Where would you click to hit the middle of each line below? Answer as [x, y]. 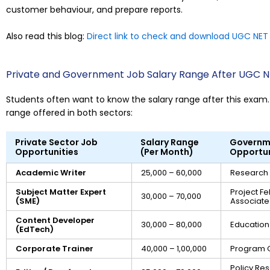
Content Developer [55, 220]
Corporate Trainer [55, 248]
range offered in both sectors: [69, 112]
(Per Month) [167, 152]
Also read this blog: [46, 36]
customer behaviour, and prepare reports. [94, 9]
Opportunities [47, 152]
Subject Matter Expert [61, 192]
